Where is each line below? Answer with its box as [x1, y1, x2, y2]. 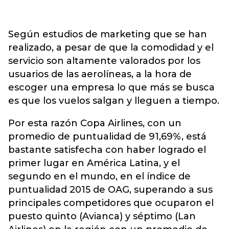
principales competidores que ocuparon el [8, 197, 214, 209]
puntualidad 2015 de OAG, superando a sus [8, 184, 213, 195]
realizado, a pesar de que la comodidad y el [8, 42, 214, 53]
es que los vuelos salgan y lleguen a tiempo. [8, 95, 219, 106]
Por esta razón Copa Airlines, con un [8, 118, 181, 129]
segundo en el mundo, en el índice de [8, 171, 191, 182]
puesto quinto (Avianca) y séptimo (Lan [8, 211, 196, 222]
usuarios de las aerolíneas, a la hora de [8, 68, 192, 80]
